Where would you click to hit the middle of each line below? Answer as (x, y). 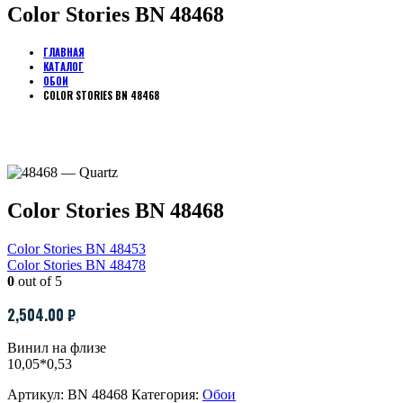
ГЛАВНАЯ (64, 52)
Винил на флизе (57, 347)
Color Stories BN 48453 (76, 248)
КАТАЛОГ (63, 66)
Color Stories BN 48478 (76, 264)
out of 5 (38, 281)
